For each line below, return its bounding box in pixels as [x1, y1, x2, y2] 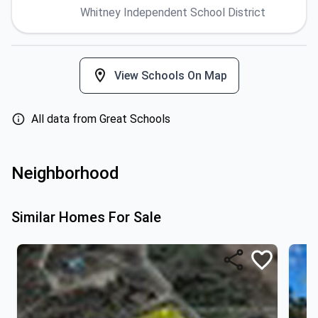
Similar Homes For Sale [11, 209, 161, 226]
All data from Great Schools [31, 112, 170, 126]
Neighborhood [11, 163, 119, 183]
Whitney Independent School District [80, 6, 265, 19]
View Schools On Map [114, 68, 227, 82]
